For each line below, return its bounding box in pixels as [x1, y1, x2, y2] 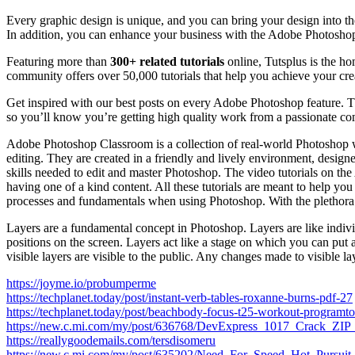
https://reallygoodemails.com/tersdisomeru [6, 333, 216, 347]
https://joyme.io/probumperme [6, 276, 156, 290]
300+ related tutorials [110, 54, 227, 68]
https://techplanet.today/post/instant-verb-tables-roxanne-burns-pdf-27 [6, 290, 353, 304]
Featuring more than [6, 54, 110, 68]
